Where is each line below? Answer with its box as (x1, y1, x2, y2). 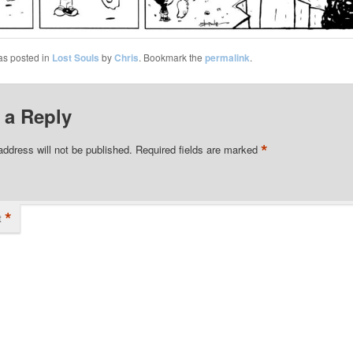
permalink (204, 50, 250, 65)
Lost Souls (51, 50, 99, 65)
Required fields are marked (135, 141, 261, 157)
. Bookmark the (138, 50, 205, 64)
